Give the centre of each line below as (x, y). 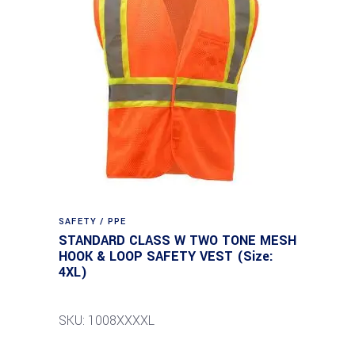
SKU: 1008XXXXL (107, 321)
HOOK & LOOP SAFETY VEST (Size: (166, 256)
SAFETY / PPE (93, 221)
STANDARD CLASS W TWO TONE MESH (177, 240)
